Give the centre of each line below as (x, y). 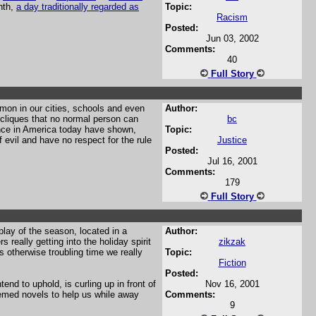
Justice (232, 140)
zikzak (232, 242)
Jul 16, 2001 (232, 161)
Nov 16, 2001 (232, 284)
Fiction (232, 263)
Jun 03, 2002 (232, 38)
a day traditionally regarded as (78, 7)
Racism (232, 17)
